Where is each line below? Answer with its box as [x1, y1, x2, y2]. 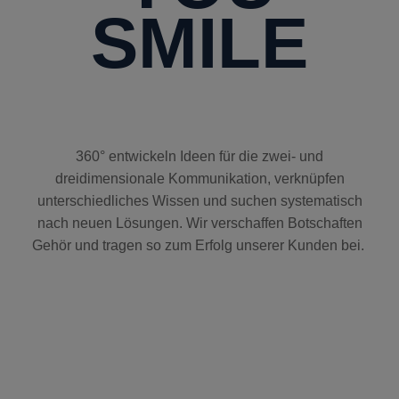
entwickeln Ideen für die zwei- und [109, 149, 323, 165]
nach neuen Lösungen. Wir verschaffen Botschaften [37, 216, 362, 232]
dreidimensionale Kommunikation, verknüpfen [54, 171, 345, 187]
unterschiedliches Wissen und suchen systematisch [37, 193, 362, 209]
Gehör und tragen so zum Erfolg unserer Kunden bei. [31, 238, 368, 254]
